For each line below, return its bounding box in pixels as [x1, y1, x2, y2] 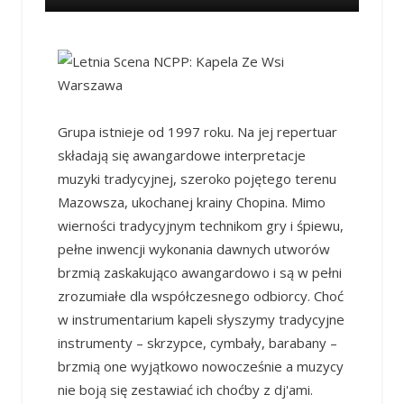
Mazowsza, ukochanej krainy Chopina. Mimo [57, 193, 326, 212]
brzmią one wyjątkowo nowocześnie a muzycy [57, 357, 344, 376]
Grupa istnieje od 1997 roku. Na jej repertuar [57, 123, 337, 142]
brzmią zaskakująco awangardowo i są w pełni [57, 263, 342, 282]
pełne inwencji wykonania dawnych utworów [57, 240, 330, 259]
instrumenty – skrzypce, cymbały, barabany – [57, 334, 337, 353]
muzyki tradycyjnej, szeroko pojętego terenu [57, 170, 336, 188]
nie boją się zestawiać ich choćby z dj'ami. [57, 381, 313, 399]
